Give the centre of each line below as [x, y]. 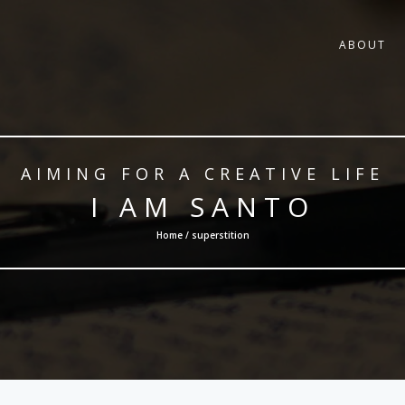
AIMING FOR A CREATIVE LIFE [202, 174]
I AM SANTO [202, 207]
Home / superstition [202, 235]
